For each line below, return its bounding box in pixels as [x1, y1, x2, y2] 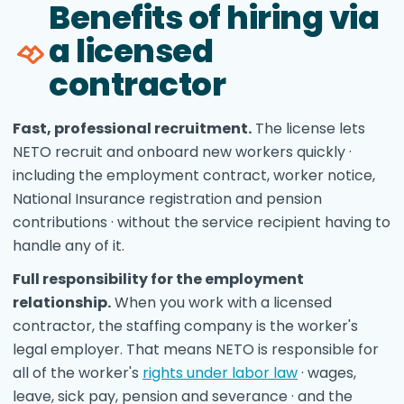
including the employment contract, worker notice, [13, 165, 375, 186]
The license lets [252, 118, 365, 139]
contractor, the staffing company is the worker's [13, 316, 358, 336]
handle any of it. [13, 235, 124, 256]
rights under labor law [142, 363, 298, 383]
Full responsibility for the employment [13, 269, 304, 289]
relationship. [13, 292, 111, 313]
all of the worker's [13, 363, 142, 383]
